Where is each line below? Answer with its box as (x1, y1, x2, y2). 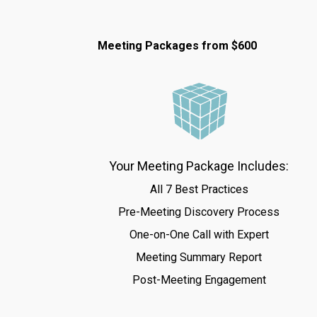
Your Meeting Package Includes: (109, 158, 289, 173)
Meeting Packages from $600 (98, 39, 257, 52)
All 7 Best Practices (149, 183, 248, 196)
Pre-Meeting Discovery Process (118, 205, 279, 219)
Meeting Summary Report (136, 250, 262, 264)
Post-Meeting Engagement (132, 273, 266, 287)
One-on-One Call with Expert (129, 228, 269, 241)
